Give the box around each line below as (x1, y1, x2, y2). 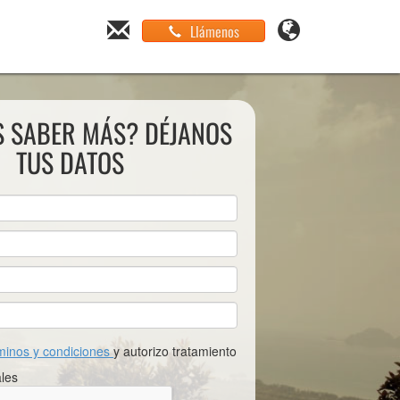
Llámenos (189, 20, 239, 42)
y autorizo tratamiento (113, 341, 237, 360)
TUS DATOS (16, 142, 124, 182)
